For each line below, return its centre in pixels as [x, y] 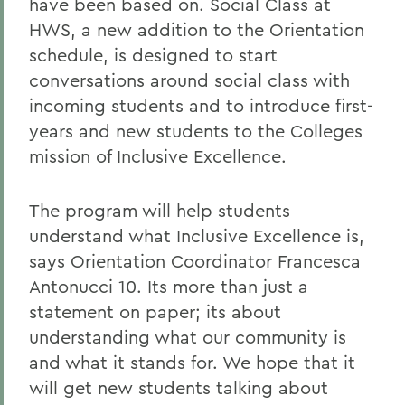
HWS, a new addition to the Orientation [197, 29]
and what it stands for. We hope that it [192, 362]
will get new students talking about [179, 387]
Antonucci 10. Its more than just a [169, 286]
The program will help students [160, 210]
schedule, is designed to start [153, 55]
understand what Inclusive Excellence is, [197, 235]
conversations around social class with [189, 80]
